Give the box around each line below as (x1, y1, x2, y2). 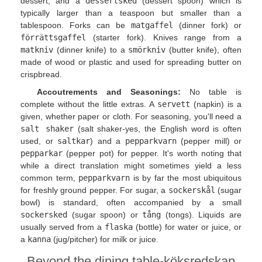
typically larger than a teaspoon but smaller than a (20, 8, 242, 18)
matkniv (20, 45, 53, 55)
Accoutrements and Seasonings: (37, 87, 181, 96)
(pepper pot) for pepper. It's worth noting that (63, 148, 242, 158)
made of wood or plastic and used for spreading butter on (20, 57, 242, 67)
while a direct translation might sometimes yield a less (20, 160, 242, 170)
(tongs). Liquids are (161, 209, 242, 219)
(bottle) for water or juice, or (133, 222, 242, 232)
